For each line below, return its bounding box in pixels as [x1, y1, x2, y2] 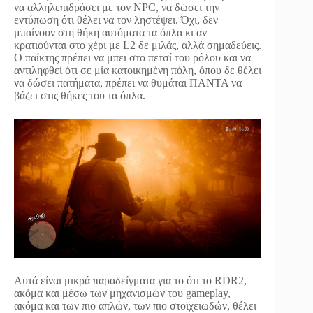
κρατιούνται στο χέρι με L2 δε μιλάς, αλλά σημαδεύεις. [14, 38, 261, 51]
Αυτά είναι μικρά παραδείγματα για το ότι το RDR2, [14, 274, 247, 286]
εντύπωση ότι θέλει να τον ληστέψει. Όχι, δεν [14, 13, 218, 26]
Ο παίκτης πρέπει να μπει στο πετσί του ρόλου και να [14, 51, 251, 64]
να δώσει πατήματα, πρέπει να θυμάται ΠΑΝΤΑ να [14, 76, 242, 89]
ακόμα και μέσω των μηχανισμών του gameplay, [14, 286, 231, 299]
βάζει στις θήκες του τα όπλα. [14, 89, 145, 101]
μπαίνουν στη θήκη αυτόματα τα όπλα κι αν [14, 26, 207, 38]
